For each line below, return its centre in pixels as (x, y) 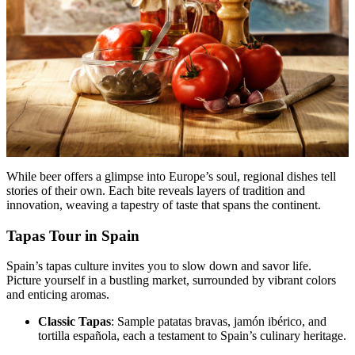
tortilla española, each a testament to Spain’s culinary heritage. (192, 336)
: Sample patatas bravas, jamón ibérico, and (219, 322)
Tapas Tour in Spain (73, 235)
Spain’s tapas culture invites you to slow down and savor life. (159, 266)
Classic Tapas (74, 322)
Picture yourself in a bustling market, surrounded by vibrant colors (171, 281)
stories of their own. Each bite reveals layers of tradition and (156, 190)
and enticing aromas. (58, 295)
